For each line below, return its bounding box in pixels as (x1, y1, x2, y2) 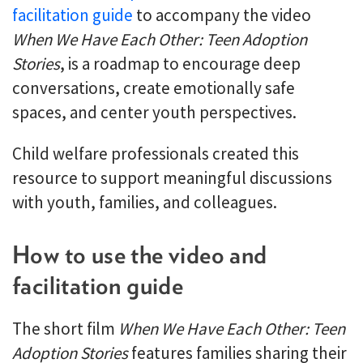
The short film (12, 318, 118, 340)
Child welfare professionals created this (12, 143, 299, 164)
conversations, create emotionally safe (12, 77, 295, 99)
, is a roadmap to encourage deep (60, 53, 301, 75)
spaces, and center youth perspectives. (12, 101, 297, 123)
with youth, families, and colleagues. (12, 191, 277, 213)
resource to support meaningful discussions (12, 167, 332, 189)
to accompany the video (133, 4, 311, 26)
